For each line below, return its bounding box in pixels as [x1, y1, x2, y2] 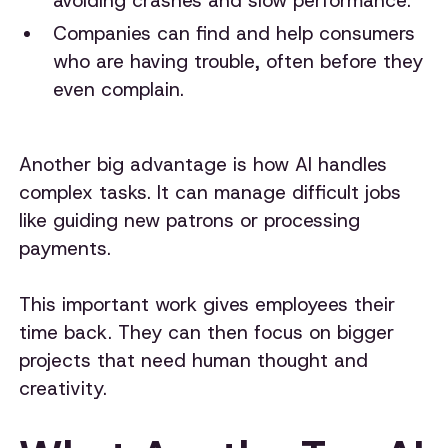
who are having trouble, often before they [52, 48, 423, 74]
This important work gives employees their [19, 291, 396, 317]
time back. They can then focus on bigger [19, 319, 395, 345]
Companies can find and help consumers [52, 20, 415, 46]
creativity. [19, 375, 108, 401]
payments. [19, 235, 118, 261]
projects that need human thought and [19, 347, 369, 373]
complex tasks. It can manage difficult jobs [19, 179, 402, 205]
